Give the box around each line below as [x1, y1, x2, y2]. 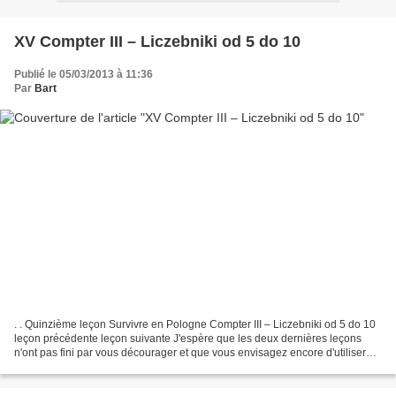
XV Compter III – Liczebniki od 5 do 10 [14, 32, 301, 50]
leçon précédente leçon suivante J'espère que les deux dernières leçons [14, 332, 362, 346]
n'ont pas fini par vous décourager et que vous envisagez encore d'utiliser [14, 346, 366, 360]
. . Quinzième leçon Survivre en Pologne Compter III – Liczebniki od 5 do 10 [14, 318, 376, 331]
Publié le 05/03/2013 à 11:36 [14, 67, 153, 80]
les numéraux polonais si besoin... [14, 361, 178, 374]
